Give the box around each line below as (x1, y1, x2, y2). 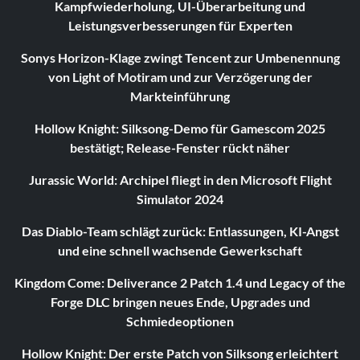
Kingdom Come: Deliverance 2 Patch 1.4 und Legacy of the (14, 275, 346, 291)
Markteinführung (130, 88, 230, 104)
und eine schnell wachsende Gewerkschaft (58, 243, 302, 259)
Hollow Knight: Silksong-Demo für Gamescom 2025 (35, 121, 325, 137)
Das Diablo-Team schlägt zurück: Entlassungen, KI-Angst (21, 223, 339, 239)
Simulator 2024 (137, 191, 223, 207)
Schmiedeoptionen (126, 313, 234, 329)
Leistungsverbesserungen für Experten (67, 18, 292, 34)
